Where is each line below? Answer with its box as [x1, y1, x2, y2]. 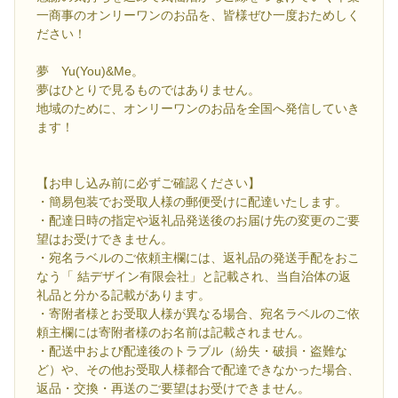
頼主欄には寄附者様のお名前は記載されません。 [36, 324, 310, 339]
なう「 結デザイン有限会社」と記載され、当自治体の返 [36, 268, 351, 283]
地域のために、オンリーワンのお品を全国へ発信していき [36, 100, 360, 115]
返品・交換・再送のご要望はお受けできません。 [36, 380, 310, 395]
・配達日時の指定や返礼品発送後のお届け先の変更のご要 [36, 212, 360, 227]
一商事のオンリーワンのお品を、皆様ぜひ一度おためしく [36, 7, 360, 22]
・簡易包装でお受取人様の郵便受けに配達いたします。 [36, 194, 347, 209]
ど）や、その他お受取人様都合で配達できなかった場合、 [36, 362, 360, 377]
